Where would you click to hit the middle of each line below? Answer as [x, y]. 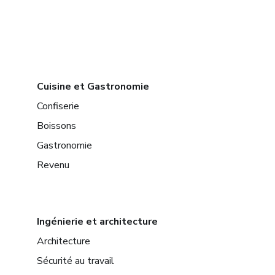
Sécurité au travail [76, 261]
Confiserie [58, 107]
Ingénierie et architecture [97, 222]
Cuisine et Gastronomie [93, 87]
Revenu [53, 165]
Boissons [56, 126]
